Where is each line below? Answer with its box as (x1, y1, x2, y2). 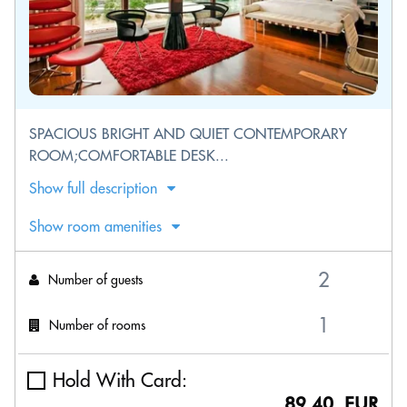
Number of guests (48, 271, 143, 288)
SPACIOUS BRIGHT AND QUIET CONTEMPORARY (29, 124, 347, 143)
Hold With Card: (53, 368, 187, 392)
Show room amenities (29, 217, 162, 235)
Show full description (29, 179, 157, 197)
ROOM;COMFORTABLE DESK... (29, 146, 229, 164)
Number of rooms (49, 316, 145, 333)
